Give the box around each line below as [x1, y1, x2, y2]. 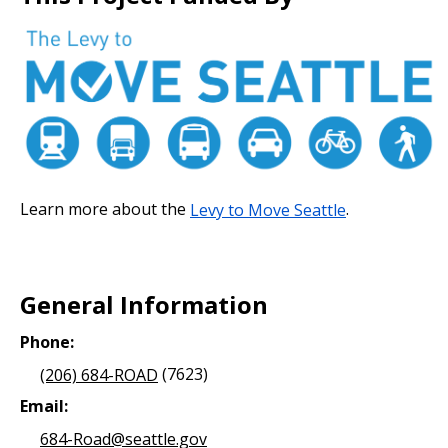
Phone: [20, 331, 74, 354]
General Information [20, 288, 268, 322]
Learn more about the [20, 198, 190, 221]
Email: [20, 395, 68, 418]
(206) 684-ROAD [40, 363, 158, 386]
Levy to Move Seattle [190, 198, 346, 221]
